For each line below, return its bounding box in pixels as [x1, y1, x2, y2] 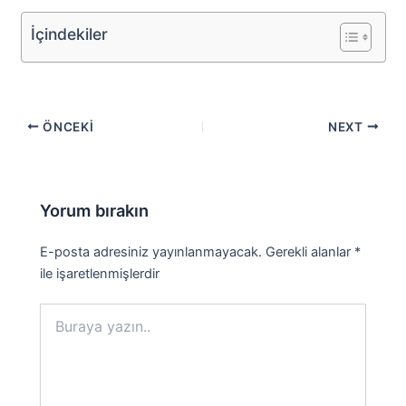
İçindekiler [30, 24, 108, 43]
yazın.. [39, 322, 79, 338]
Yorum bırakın [40, 200, 150, 221]
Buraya [39, 304, 82, 320]
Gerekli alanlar [266, 243, 355, 260]
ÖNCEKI [39, 119, 94, 134]
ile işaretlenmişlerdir [40, 265, 160, 282]
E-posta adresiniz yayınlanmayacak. [40, 243, 263, 260]
